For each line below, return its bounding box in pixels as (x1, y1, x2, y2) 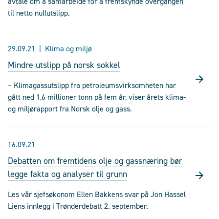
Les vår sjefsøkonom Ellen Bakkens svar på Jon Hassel (8, 189, 186, 199)
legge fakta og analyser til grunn (8, 168, 127, 180)
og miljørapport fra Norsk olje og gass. (8, 104, 132, 114)
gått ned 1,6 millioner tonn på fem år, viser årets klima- (8, 92, 186, 102)
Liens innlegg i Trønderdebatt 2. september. (8, 201, 148, 211)
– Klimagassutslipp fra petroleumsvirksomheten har (8, 80, 176, 90)
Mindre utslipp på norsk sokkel (8, 59, 120, 71)
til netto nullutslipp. (8, 8, 70, 18)
